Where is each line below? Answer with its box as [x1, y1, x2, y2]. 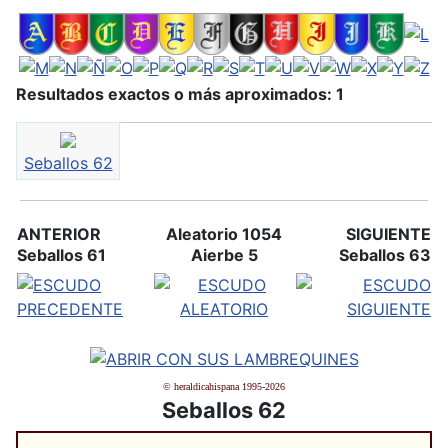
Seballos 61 [17, 244, 106, 265]
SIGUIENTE [346, 223, 431, 244]
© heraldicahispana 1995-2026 [163, 381, 285, 393]
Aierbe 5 [190, 244, 258, 265]
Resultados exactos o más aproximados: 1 [16, 83, 344, 104]
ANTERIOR [17, 223, 101, 244]
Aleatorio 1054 [166, 223, 282, 244]
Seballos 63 [339, 244, 431, 265]
